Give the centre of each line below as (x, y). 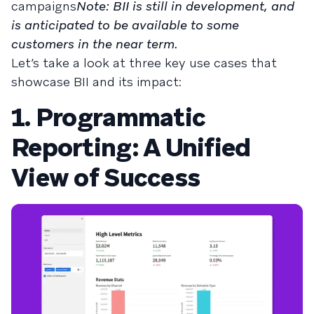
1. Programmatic (109, 117)
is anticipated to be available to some (125, 25)
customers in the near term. (94, 44)
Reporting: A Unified (131, 148)
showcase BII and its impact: (96, 82)
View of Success (106, 178)
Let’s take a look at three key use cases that (144, 63)
